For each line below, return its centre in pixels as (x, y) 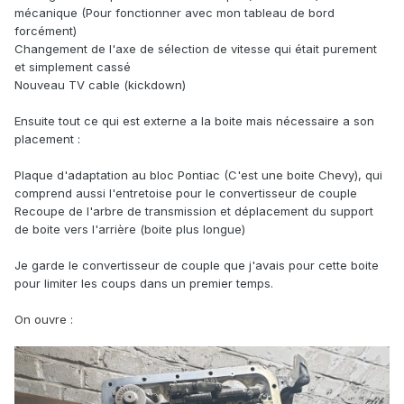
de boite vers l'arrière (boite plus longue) (132, 229)
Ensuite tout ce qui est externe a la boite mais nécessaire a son (194, 120)
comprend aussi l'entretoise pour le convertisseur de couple (186, 193)
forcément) (47, 30)
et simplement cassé (74, 66)
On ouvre (42, 319)
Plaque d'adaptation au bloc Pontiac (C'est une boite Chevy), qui (198, 174)
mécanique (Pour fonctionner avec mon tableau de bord (174, 12)
